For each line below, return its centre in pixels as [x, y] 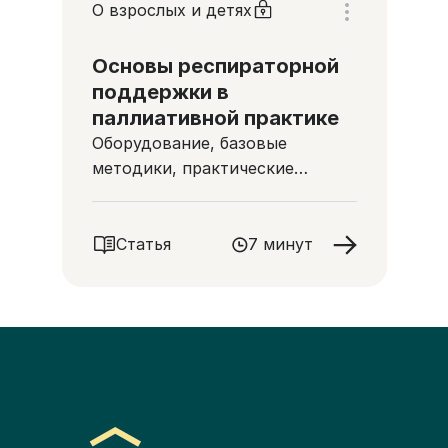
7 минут [280, 244]
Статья [143, 244]
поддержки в [160, 92]
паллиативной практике [215, 118]
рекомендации [151, 193]
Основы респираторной [215, 66]
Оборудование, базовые [189, 143]
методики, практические [192, 168]
